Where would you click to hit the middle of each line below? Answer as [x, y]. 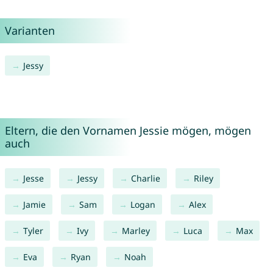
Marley [136, 231]
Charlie [145, 179]
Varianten [30, 31]
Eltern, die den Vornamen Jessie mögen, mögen [128, 131]
